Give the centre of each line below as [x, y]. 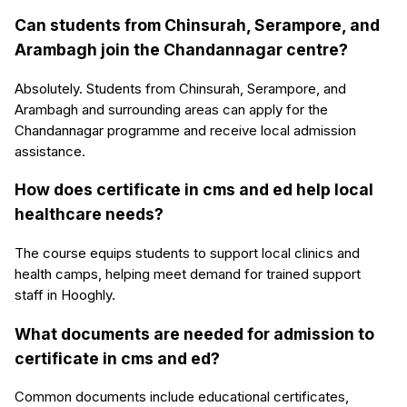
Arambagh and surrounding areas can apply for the [171, 109]
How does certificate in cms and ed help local [194, 190]
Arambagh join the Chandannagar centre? [181, 50]
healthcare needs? [89, 214]
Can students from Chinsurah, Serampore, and [197, 25]
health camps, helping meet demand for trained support [188, 273]
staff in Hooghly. [65, 294]
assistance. [50, 151]
